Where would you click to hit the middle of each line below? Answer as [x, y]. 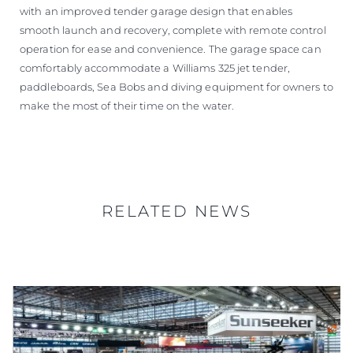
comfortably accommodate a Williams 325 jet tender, [155, 67]
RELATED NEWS [176, 211]
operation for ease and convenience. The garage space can [171, 48]
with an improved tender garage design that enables [156, 11]
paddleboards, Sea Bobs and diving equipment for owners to [176, 86]
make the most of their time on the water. [127, 105]
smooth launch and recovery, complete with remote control [173, 30]
